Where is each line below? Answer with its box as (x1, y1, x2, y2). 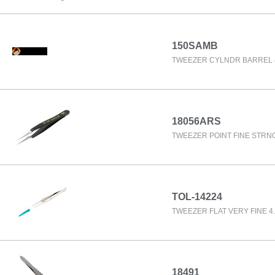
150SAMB (172, 41, 218, 51)
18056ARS (172, 116, 221, 126)
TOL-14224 (172, 192, 222, 202)
